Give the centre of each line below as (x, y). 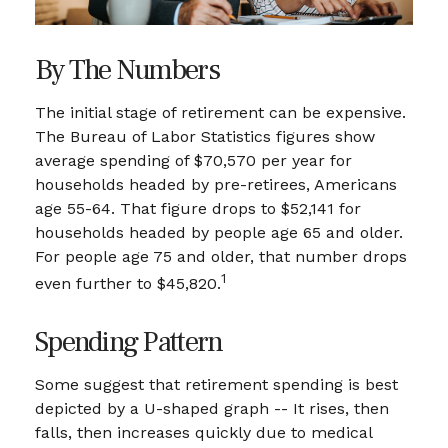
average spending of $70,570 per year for (193, 161)
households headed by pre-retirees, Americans (216, 185)
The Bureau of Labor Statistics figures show (205, 137)
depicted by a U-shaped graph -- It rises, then (212, 408)
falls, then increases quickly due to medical (203, 432)
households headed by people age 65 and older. (219, 233)
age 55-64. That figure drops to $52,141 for (198, 209)
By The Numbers (127, 70)
